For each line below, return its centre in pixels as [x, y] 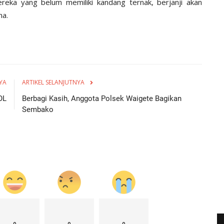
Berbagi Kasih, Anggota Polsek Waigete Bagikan [102, 98]
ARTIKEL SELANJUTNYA [53, 82]
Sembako [38, 109]
